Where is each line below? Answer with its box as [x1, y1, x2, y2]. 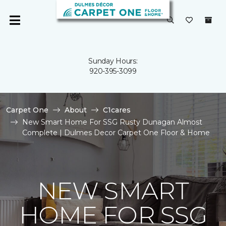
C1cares [103, 105, 131, 115]
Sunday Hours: [88, 56, 138, 66]
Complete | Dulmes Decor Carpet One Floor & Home [22, 128, 210, 137]
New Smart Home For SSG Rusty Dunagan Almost [22, 118, 202, 127]
